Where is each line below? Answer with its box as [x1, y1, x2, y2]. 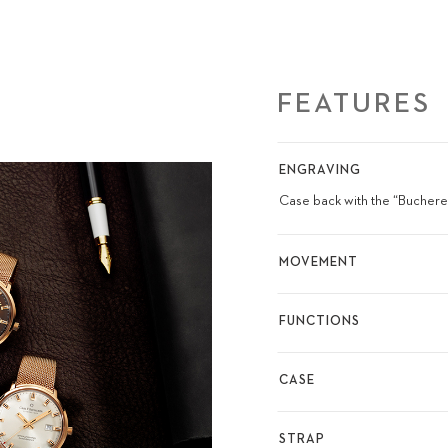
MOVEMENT [278, 256, 358, 270]
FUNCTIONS [278, 315, 360, 329]
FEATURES [277, 90, 432, 118]
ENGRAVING [278, 164, 361, 178]
